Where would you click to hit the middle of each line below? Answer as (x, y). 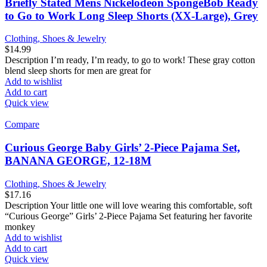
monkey (20, 226)
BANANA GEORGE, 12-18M (78, 161)
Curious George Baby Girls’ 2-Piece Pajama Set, (122, 148)
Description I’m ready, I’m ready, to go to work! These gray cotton (130, 60)
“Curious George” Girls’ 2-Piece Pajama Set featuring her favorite (128, 216)
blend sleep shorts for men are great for (78, 71)
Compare (22, 125)
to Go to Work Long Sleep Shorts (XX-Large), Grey (131, 15)
